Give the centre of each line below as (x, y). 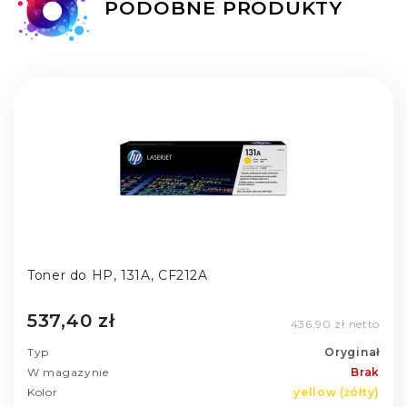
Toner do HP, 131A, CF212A (118, 275)
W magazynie (68, 372)
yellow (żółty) (337, 392)
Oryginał (352, 352)
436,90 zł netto (335, 324)
